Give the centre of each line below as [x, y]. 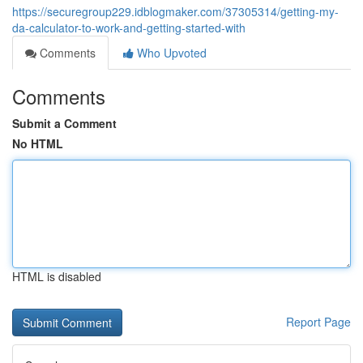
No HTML [38, 143]
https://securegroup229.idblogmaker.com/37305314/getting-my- [175, 11]
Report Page [318, 322]
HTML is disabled [57, 276]
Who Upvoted [170, 53]
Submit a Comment [64, 123]
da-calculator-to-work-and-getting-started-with [129, 28]
